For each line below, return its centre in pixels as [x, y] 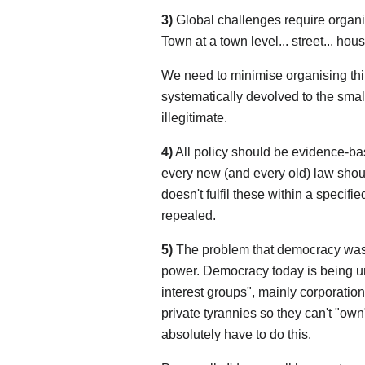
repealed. [189, 216]
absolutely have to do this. [236, 335]
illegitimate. [194, 118]
